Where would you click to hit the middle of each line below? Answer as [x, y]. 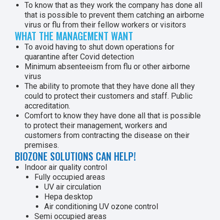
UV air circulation [73, 187]
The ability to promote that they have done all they [110, 86]
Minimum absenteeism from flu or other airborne [107, 67]
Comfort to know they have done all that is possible [113, 116]
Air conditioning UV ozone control [101, 206]
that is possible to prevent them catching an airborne [114, 15]
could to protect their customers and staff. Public [109, 96]
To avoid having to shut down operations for [99, 47]
